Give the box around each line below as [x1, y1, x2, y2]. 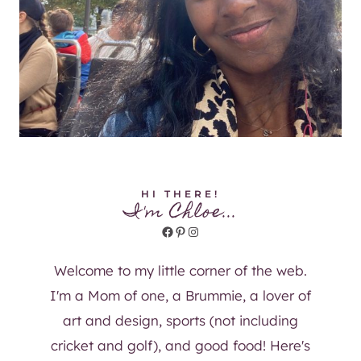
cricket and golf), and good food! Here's [51, 337, 310, 355]
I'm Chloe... [123, 196, 238, 231]
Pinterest [173, 222, 227, 239]
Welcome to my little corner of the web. [54, 262, 307, 280]
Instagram [186, 222, 251, 239]
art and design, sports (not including [63, 312, 298, 330]
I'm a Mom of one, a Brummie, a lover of [50, 287, 311, 305]
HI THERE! [141, 188, 220, 201]
